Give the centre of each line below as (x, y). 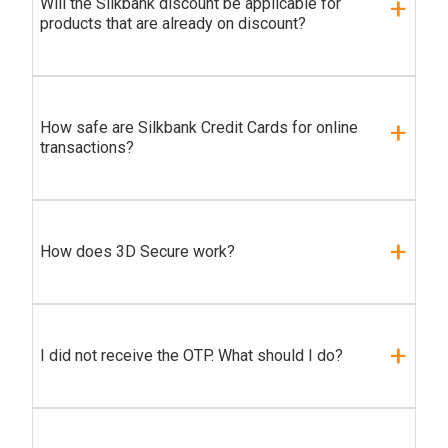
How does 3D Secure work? (137, 252)
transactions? (87, 148)
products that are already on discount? (173, 24)
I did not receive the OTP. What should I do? (191, 356)
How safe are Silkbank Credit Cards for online (199, 128)
